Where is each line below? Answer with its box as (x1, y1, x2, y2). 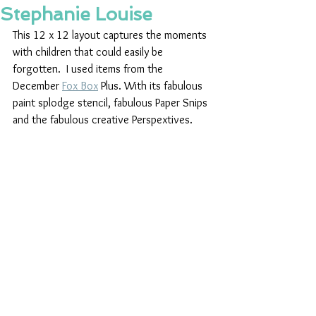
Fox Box (62, 79, 98, 93)
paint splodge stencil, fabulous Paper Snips (13, 96, 210, 110)
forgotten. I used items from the (13, 62, 166, 76)
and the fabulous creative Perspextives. (13, 113, 195, 127)
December (13, 79, 62, 93)
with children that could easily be (13, 45, 166, 59)
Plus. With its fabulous (98, 79, 205, 93)
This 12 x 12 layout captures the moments (13, 28, 209, 42)
